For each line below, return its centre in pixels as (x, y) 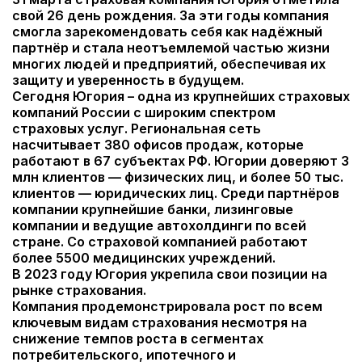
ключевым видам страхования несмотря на (160, 322)
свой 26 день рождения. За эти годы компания (170, 15)
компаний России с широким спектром (144, 112)
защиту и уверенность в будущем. (128, 80)
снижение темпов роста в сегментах (138, 339)
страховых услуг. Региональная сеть (137, 128)
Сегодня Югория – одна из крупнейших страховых (181, 96)
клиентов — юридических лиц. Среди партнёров (176, 193)
